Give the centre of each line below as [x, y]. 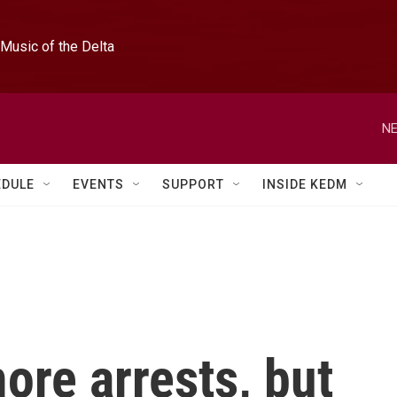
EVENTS [98, 184]
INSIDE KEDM [305, 184]
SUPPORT [193, 184]
